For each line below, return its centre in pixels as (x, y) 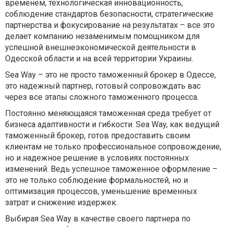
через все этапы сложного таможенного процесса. (102, 97)
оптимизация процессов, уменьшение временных (101, 192)
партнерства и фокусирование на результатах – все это (110, 25)
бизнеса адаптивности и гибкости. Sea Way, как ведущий (112, 125)
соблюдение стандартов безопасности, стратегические (109, 14)
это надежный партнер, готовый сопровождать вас (103, 86)
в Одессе (196, 75)
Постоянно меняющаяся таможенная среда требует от (108, 113)
